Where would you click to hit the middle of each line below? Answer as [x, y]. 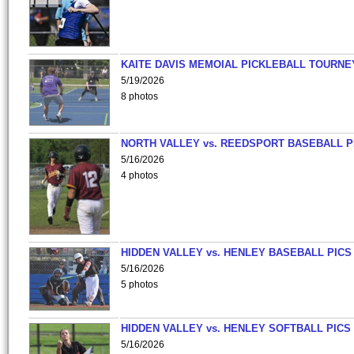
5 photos [139, 284]
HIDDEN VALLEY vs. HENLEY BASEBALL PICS [236, 252]
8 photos [139, 96]
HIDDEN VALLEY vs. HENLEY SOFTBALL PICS [236, 328]
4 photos [139, 175]
